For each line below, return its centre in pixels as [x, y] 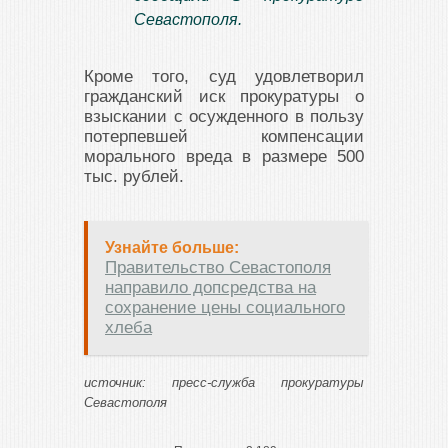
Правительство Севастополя [218, 267]
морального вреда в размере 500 [224, 156]
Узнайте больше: [172, 247]
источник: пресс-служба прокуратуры [224, 382]
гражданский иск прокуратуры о [224, 96]
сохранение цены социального [225, 307]
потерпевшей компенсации [224, 136]
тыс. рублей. [134, 176]
